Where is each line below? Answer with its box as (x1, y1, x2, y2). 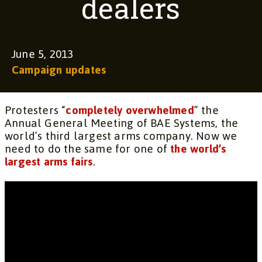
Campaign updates (12, 59, 106, 81)
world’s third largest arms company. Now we (5, 125, 237, 147)
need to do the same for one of (5, 138, 171, 160)
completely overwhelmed (65, 99, 194, 121)
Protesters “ (5, 99, 66, 121)
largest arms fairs (5, 151, 93, 173)
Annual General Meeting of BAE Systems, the (5, 112, 239, 134)
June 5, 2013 (12, 43, 74, 65)
